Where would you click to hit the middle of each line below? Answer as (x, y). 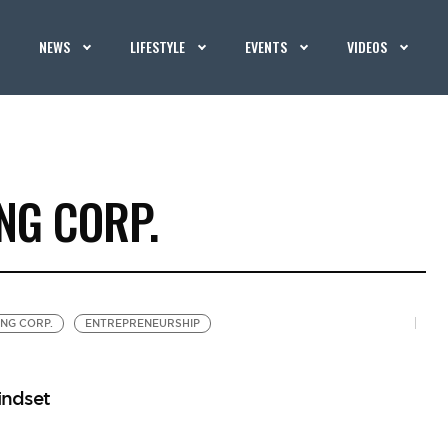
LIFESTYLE (158, 46)
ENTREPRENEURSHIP (142, 323)
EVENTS (266, 46)
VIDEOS (367, 46)
